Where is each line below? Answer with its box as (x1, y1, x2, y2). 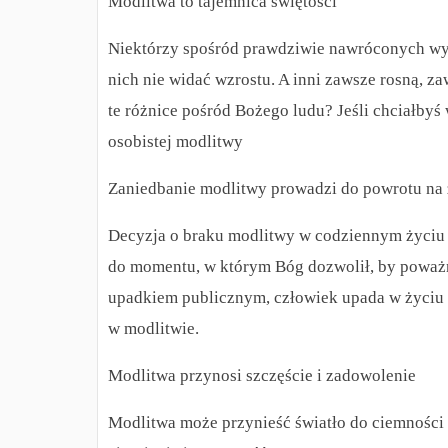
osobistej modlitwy (108, 132, 243, 152)
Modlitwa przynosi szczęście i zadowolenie (108, 366, 416, 386)
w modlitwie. (108, 319, 199, 339)
